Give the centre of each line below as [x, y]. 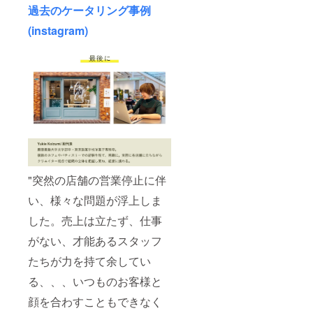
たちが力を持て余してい [89, 261]
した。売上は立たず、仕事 [95, 220]
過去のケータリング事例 [89, 10]
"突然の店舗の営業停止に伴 [97, 180]
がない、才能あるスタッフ [95, 240]
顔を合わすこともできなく [95, 301]
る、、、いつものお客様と [95, 281]
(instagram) [59, 30]
